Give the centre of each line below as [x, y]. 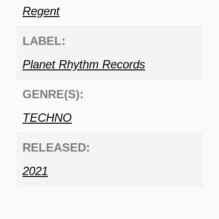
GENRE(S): [53, 94]
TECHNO [47, 117]
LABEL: [44, 41]
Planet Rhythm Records [84, 64]
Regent [41, 11]
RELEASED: [56, 147]
